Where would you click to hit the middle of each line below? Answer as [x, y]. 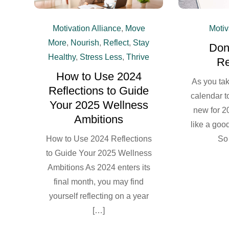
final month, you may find [99, 181]
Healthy [62, 57]
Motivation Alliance [87, 28]
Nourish [85, 42]
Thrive [138, 57]
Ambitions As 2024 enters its [99, 167]
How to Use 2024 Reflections [99, 139]
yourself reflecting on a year [99, 196]
